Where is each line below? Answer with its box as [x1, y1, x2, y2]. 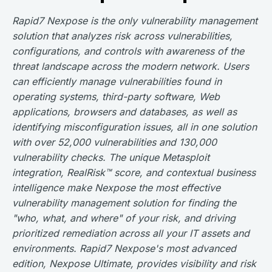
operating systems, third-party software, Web [12, 90, 220, 103]
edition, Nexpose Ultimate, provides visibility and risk [12, 257, 256, 270]
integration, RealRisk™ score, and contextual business [12, 166, 256, 178]
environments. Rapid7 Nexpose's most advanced [12, 242, 236, 254]
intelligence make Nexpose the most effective [12, 182, 220, 194]
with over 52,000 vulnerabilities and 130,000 [12, 136, 217, 148]
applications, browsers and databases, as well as [12, 106, 237, 118]
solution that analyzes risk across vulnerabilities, [12, 30, 233, 42]
